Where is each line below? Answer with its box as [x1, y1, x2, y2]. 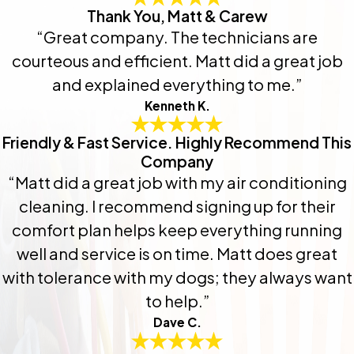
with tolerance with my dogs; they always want [2, 267, 352, 288]
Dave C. [153, 314, 201, 330]
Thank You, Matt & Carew [86, 6, 268, 26]
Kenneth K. [144, 98, 210, 114]
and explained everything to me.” [52, 74, 302, 95]
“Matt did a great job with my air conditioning [7, 172, 347, 193]
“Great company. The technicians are [36, 27, 318, 47]
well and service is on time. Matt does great [17, 243, 337, 264]
